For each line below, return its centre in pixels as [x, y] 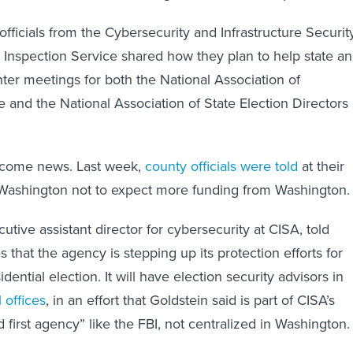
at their [321, 167]
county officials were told [221, 167]
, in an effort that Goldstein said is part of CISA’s [190, 301]
